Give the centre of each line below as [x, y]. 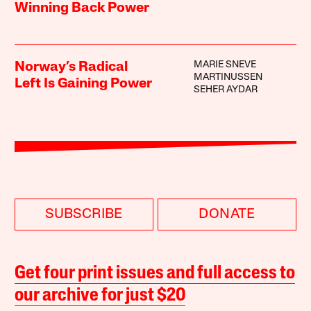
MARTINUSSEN [228, 78]
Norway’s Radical [72, 68]
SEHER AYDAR [225, 90]
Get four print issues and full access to [155, 274]
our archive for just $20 [100, 296]
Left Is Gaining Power [84, 84]
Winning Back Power [82, 9]
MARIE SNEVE [225, 65]
